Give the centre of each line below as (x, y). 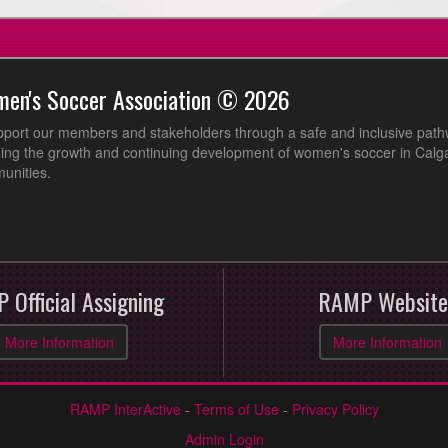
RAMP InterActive (125, 408)
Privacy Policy (335, 408)
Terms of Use (236, 408)
